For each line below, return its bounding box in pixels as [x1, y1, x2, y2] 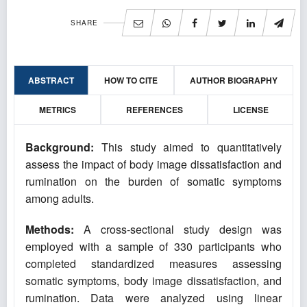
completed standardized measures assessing [25, 256, 282, 272]
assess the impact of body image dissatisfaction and [25, 156, 282, 173]
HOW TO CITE [104, 74, 158, 87]
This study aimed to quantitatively [94, 139, 282, 156]
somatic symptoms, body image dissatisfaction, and [25, 273, 282, 289]
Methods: [25, 221, 74, 238]
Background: [25, 139, 94, 156]
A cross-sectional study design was [74, 221, 282, 238]
